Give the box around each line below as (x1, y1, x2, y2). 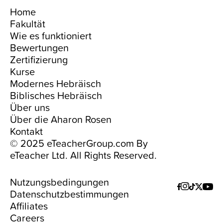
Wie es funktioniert (10, 28, 92, 42)
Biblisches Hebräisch (10, 88, 102, 102)
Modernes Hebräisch (10, 76, 101, 90)
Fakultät (10, 16, 45, 30)
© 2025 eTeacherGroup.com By (10, 135, 148, 150)
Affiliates (10, 198, 48, 213)
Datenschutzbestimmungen (10, 186, 129, 201)
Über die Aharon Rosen (10, 111, 111, 126)
